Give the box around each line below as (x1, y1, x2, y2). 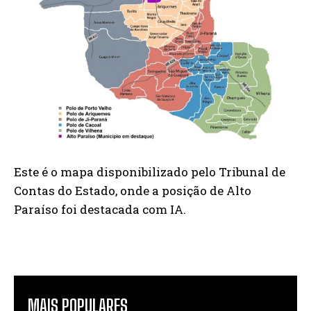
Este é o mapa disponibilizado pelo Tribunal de (14, 163, 285, 180)
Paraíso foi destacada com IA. (14, 201, 186, 217)
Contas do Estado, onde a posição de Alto (14, 182, 251, 199)
